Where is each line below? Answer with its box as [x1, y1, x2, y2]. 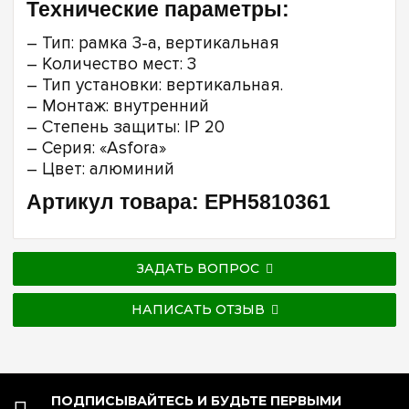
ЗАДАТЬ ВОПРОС [136, 259, 259, 277]
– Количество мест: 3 [26, 53, 196, 75]
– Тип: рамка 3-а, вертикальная [26, 32, 279, 54]
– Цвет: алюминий [26, 158, 174, 180]
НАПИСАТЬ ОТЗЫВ [131, 300, 265, 318]
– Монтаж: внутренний [26, 95, 209, 117]
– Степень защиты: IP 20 [26, 116, 225, 138]
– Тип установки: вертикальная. [26, 74, 283, 96]
